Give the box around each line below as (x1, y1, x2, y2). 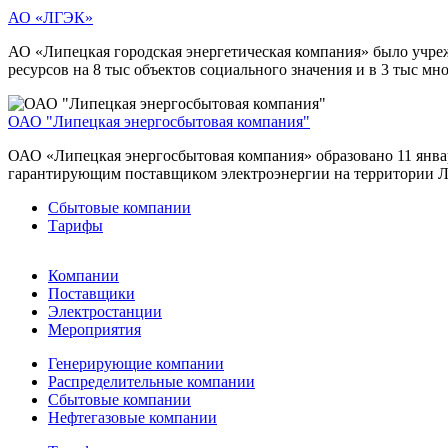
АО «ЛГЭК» (8, 8, 93, 26)
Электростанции (48, 302, 162, 320)
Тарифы (48, 216, 103, 234)
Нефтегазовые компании (48, 408, 217, 426)
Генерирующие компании (48, 354, 224, 372)
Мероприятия (48, 320, 141, 338)
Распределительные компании (48, 372, 255, 390)
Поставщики (48, 284, 135, 302)
